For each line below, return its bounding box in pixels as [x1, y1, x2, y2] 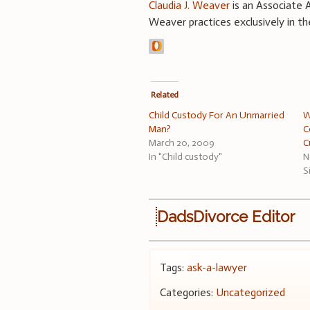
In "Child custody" [149, 150, 223, 163]
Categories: [160, 285, 217, 299]
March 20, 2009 [149, 136, 215, 149]
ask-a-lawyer [187, 260, 248, 274]
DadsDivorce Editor [157, 207, 295, 226]
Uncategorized [216, 285, 286, 299]
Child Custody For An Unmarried [149, 109, 285, 121]
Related [150, 89, 179, 100]
